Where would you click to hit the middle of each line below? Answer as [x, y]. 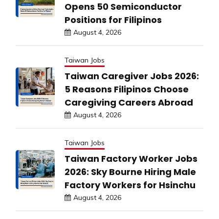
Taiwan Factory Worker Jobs [131, 158]
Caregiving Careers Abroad [129, 102]
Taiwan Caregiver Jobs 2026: [132, 76]
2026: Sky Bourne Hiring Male [130, 172]
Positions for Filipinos [113, 20]
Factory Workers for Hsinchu [130, 185]
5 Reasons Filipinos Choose [127, 89]
